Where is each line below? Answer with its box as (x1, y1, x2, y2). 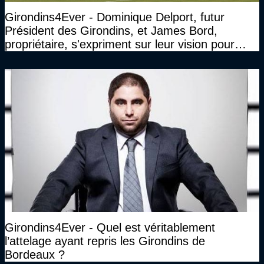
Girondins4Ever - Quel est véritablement (5, 220, 215, 234)
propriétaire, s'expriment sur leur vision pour (5, 37, 235, 51)
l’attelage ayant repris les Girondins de (5, 234, 205, 247)
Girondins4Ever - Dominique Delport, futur (5, 10, 225, 24)
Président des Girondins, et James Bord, (5, 24, 217, 37)
